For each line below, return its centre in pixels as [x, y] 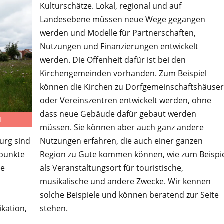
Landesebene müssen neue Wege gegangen [122, 19]
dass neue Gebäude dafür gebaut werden [118, 114]
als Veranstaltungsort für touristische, [111, 168]
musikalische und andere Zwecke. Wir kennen [125, 181]
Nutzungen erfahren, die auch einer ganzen [121, 141]
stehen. [54, 208]
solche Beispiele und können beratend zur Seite [129, 195]
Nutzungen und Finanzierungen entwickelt [119, 46]
